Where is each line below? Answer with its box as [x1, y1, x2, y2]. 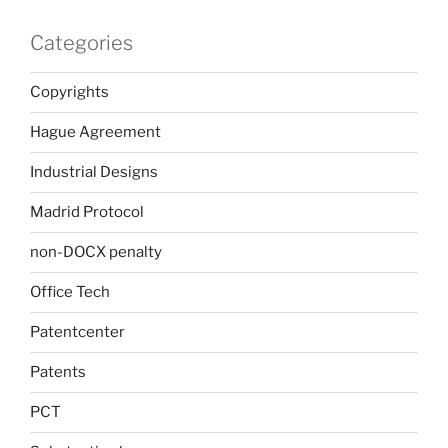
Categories [30, 30, 133, 55]
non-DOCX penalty [30, 243, 162, 262]
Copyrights [30, 83, 109, 102]
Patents [30, 363, 86, 382]
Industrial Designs [30, 163, 158, 182]
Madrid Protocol [30, 203, 144, 222]
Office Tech [30, 283, 110, 302]
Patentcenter [30, 323, 125, 342]
